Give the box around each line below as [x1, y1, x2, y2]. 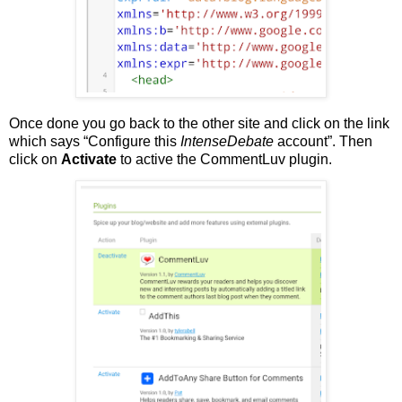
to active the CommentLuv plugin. [117, 151, 332, 167]
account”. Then [274, 133, 372, 149]
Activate [61, 151, 117, 167]
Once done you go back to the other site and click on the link [9, 115, 389, 131]
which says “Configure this [9, 133, 180, 149]
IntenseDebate [180, 133, 274, 149]
